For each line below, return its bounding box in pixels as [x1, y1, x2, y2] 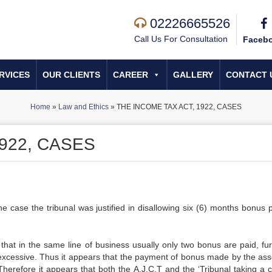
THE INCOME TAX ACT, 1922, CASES [117, 103, 242, 111]
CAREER [113, 70, 148, 80]
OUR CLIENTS [42, 70, 100, 80]
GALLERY [173, 70, 213, 80]
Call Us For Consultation [134, 34, 228, 44]
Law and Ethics [58, 103, 109, 111]
